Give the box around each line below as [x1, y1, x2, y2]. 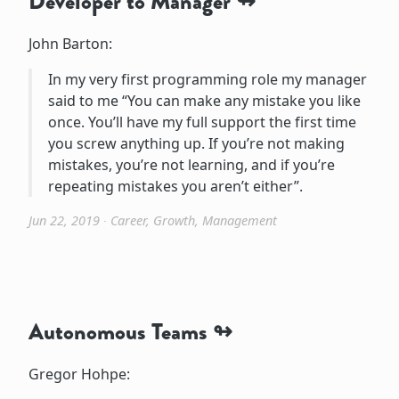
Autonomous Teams [28, 314, 208, 348]
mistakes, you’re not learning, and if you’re [47, 154, 335, 175]
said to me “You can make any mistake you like [47, 90, 361, 110]
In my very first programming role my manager [47, 69, 367, 89]
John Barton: [28, 33, 112, 53]
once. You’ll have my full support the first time [47, 111, 356, 132]
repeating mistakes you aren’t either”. [47, 175, 303, 196]
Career [110, 211, 146, 229]
